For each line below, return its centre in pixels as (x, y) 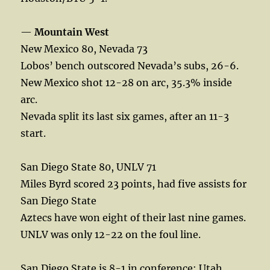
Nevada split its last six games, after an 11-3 (125, 116)
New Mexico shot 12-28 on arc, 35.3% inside (127, 82)
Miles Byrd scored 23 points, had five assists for (134, 184)
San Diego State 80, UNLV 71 (89, 167)
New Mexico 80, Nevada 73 (84, 49)
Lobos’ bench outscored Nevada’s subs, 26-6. (130, 65)
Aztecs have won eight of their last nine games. (133, 217)
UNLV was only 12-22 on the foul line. (111, 234)
